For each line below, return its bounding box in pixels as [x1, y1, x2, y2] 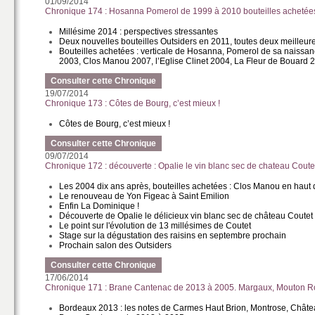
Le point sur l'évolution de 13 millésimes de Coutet [59, 221, 252, 231]
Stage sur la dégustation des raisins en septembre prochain [59, 231, 287, 240]
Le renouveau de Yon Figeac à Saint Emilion [59, 191, 230, 201]
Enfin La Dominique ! [59, 201, 140, 211]
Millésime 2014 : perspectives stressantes [59, 27, 219, 37]
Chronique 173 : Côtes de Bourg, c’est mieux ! [45, 98, 221, 108]
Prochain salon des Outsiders [59, 240, 172, 250]
